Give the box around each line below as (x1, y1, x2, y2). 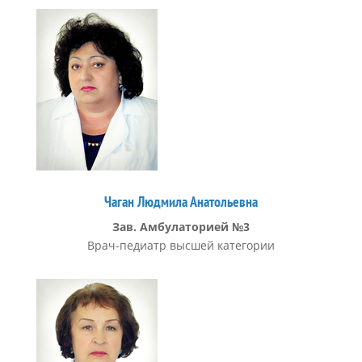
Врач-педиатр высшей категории (86, 238, 275, 253)
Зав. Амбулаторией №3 (112, 219, 250, 234)
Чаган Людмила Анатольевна (103, 192, 258, 211)
